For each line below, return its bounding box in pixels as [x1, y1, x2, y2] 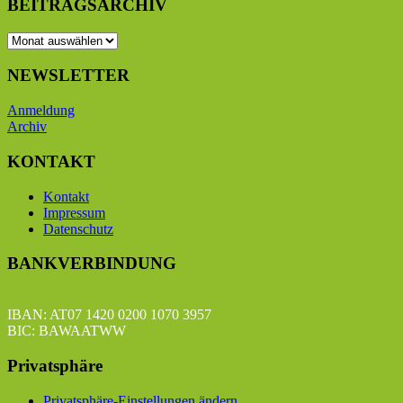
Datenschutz [43, 220, 113, 237]
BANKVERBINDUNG [7, 254, 176, 273]
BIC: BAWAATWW [7, 323, 126, 339]
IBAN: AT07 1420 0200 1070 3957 [7, 307, 211, 323]
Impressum [43, 204, 105, 220]
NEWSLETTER [7, 66, 130, 85]
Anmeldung [7, 103, 75, 119]
